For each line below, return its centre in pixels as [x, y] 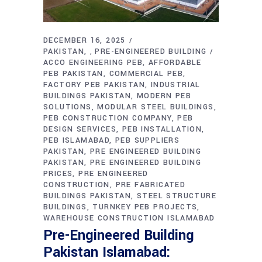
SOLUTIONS [68, 107]
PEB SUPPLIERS [148, 141]
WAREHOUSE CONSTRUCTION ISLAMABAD [129, 218]
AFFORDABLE [175, 63]
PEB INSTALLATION [162, 130]
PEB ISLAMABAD [77, 141]
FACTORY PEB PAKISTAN [94, 85]
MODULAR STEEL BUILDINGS [156, 107]
